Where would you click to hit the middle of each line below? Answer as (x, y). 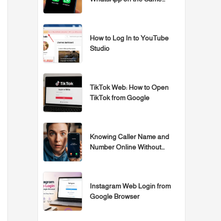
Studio (100, 49)
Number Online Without (126, 147)
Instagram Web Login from (130, 186)
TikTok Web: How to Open (129, 88)
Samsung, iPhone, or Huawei (134, 10)
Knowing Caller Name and (129, 137)
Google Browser (115, 197)
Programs (105, 158)
